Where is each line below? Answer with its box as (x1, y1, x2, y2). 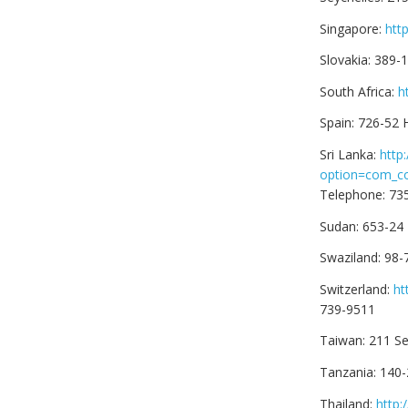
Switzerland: (320, 280, 393, 298)
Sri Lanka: (320, 145, 380, 163)
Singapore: (320, 19, 385, 37)
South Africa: (320, 82, 398, 100)
